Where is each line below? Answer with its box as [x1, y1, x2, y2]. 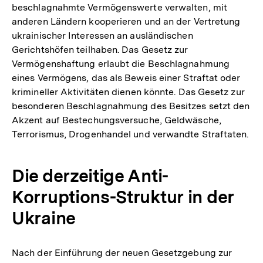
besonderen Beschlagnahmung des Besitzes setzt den [12, 100, 250, 112]
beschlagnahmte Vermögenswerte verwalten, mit [12, 1, 227, 13]
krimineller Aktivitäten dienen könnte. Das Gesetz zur [12, 86, 245, 97]
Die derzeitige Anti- [12, 164, 168, 186]
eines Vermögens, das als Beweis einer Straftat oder [12, 72, 241, 83]
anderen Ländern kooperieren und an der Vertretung [12, 15, 241, 27]
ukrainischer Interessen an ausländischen [12, 29, 193, 41]
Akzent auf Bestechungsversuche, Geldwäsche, [12, 114, 221, 126]
